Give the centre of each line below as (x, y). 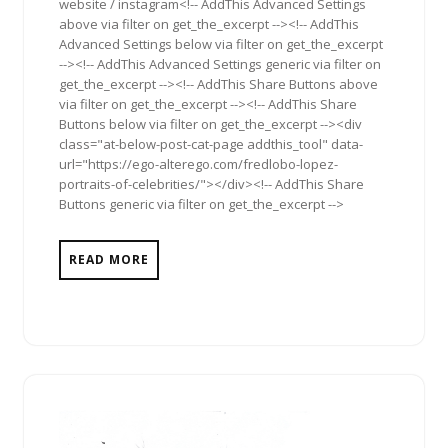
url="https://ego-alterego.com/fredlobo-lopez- (198, 164)
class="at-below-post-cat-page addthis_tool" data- (211, 144)
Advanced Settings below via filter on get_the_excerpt (221, 44)
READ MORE (109, 260)
